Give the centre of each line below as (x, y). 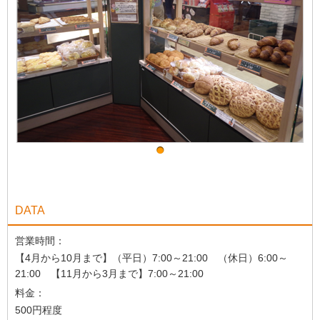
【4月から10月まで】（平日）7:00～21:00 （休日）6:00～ (151, 257)
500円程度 (39, 310)
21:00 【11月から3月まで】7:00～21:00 (109, 273)
